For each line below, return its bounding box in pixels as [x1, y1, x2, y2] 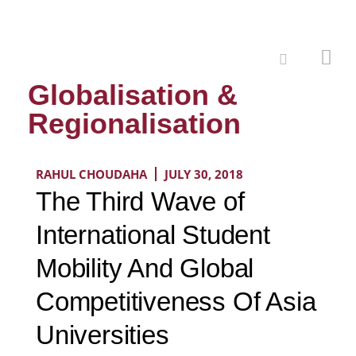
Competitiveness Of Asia [36, 287, 316, 316]
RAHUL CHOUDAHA [36, 166, 147, 182]
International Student [36, 220, 270, 250]
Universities [36, 320, 169, 350]
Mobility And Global [36, 253, 254, 283]
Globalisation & [28, 79, 238, 111]
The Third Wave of [36, 187, 245, 216]
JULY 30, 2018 [164, 166, 243, 182]
